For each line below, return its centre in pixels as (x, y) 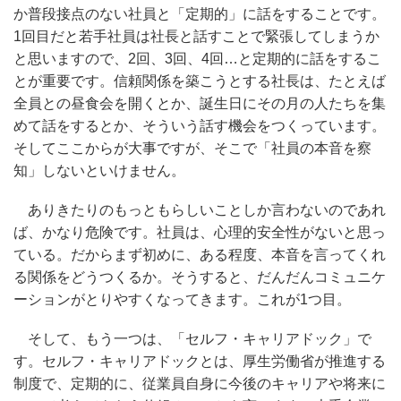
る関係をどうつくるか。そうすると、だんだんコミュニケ (200, 277)
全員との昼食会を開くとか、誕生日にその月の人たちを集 (200, 103)
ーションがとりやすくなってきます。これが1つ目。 (182, 299)
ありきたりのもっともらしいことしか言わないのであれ (200, 209)
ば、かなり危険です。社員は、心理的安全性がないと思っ (200, 232)
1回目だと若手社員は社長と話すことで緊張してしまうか (196, 36)
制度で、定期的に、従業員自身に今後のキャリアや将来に (200, 383)
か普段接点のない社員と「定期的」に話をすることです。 (200, 13)
